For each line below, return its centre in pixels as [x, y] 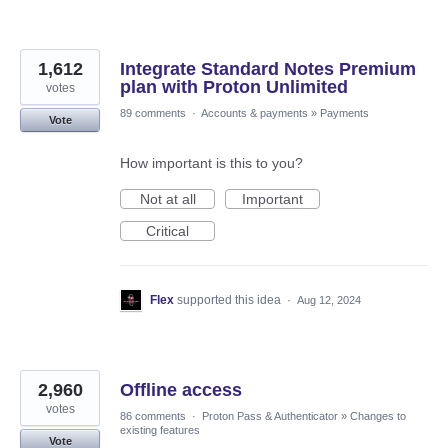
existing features [160, 430]
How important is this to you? [211, 163]
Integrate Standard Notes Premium [268, 69]
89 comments [153, 113]
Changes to [378, 416]
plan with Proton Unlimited [234, 87]
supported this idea [230, 300]
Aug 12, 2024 [329, 300]
